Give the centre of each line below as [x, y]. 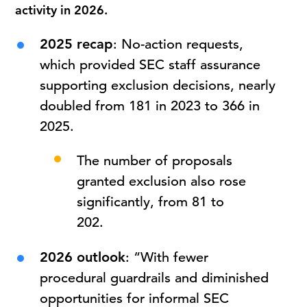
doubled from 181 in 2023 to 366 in [150, 106]
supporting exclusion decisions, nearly [158, 85]
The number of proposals [154, 161]
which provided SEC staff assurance [150, 65]
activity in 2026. [62, 10]
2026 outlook [83, 257]
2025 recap [77, 44]
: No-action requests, [179, 44]
